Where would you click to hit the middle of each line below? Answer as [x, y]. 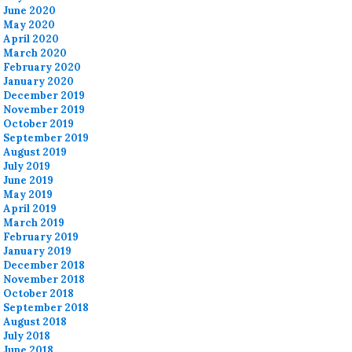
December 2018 [44, 265]
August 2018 [35, 321]
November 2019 [44, 109]
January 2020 [39, 81]
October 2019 [39, 123]
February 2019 [41, 236]
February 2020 [42, 67]
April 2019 [30, 208]
